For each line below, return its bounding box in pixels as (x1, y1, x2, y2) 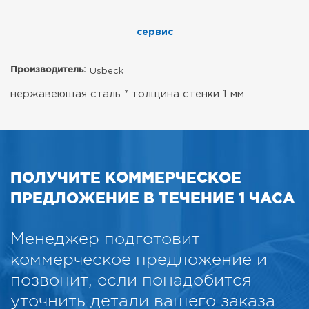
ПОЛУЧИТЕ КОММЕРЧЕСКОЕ (10, 168, 241, 186)
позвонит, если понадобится (10, 270, 252, 290)
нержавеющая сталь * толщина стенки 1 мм (10, 90, 244, 99)
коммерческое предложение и (10, 250, 267, 270)
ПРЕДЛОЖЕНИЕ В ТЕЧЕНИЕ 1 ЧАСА (10, 189, 295, 207)
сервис (136, 28, 173, 37)
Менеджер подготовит (10, 229, 200, 249)
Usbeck (90, 68, 123, 76)
